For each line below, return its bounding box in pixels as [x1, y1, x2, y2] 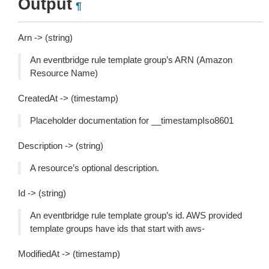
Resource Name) [30, 68, 98, 78]
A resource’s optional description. [30, 163, 159, 173]
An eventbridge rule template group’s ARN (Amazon [30, 55, 232, 65]
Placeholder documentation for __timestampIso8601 [30, 115, 234, 125]
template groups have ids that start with [30, 223, 186, 234]
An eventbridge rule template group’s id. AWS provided [30, 210, 242, 220]
